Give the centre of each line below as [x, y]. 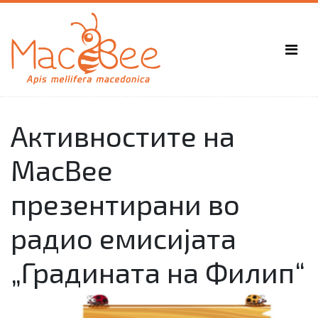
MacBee [62, 170]
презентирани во [125, 204]
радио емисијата [124, 238]
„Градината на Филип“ [158, 272]
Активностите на [123, 136]
